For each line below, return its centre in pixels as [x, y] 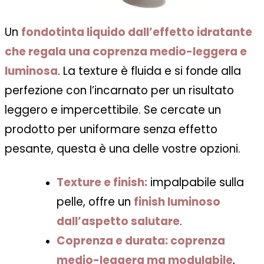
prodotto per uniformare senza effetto [111, 129]
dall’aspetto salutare [118, 221]
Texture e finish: [102, 182]
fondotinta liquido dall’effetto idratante [137, 32]
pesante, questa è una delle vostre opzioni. [123, 148]
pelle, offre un [95, 202]
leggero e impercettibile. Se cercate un [113, 110]
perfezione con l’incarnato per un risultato [119, 90]
